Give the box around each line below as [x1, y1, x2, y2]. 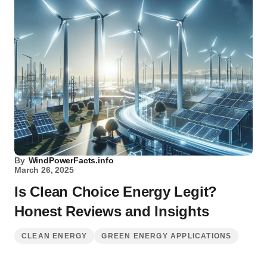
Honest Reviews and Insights [14, 203, 209, 219]
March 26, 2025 [14, 165, 74, 175]
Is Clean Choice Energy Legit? [14, 184, 218, 200]
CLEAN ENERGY [21, 232, 88, 240]
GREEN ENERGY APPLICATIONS [101, 232, 232, 240]
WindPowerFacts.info [28, 156, 114, 165]
